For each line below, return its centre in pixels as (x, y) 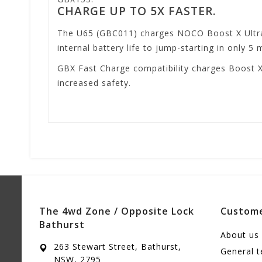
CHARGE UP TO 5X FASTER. (137, 11)
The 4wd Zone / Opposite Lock (117, 211)
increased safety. (94, 82)
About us (240, 235)
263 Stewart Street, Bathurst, (118, 246)
